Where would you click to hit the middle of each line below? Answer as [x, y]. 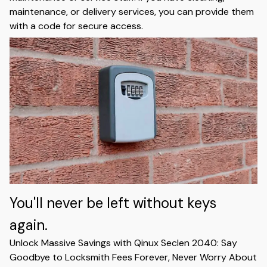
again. [29, 225]
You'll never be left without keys [113, 203]
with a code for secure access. [76, 26]
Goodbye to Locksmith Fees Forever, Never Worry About [133, 257]
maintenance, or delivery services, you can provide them [132, 12]
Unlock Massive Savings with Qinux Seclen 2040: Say [123, 243]
